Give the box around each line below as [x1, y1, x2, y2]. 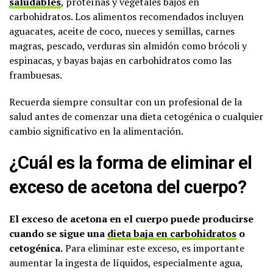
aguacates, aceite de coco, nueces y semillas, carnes [9, 24, 235, 38]
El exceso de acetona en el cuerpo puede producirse [9, 211, 253, 225]
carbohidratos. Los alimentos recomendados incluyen [9, 9, 244, 23]
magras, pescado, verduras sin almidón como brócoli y [9, 38, 247, 52]
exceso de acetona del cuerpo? [9, 176, 247, 197]
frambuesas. [9, 68, 62, 82]
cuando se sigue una [9, 226, 107, 240]
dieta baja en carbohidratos [107, 226, 236, 240]
